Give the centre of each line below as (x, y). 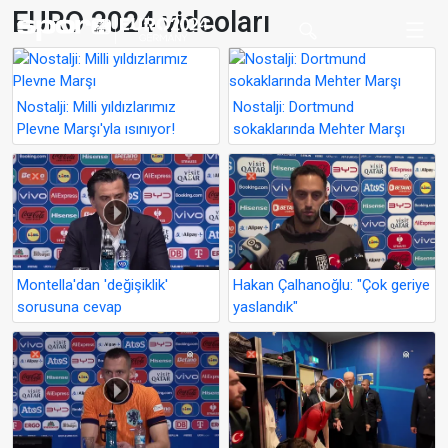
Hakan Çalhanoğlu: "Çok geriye (331, 284)
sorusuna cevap (69, 306)
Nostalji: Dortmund (293, 107)
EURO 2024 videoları (141, 22)
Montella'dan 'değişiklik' (92, 284)
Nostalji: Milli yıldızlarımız (96, 107)
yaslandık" (265, 306)
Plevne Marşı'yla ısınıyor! (96, 129)
